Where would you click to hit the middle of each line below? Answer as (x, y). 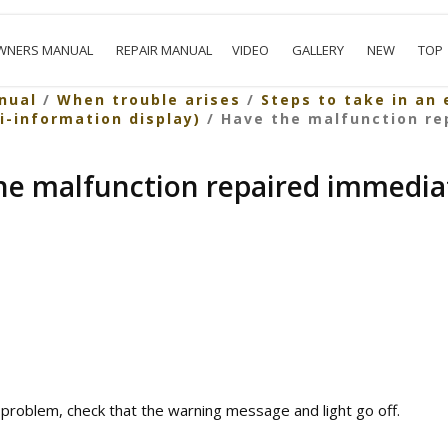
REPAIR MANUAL (164, 50)
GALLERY (318, 50)
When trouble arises (148, 99)
